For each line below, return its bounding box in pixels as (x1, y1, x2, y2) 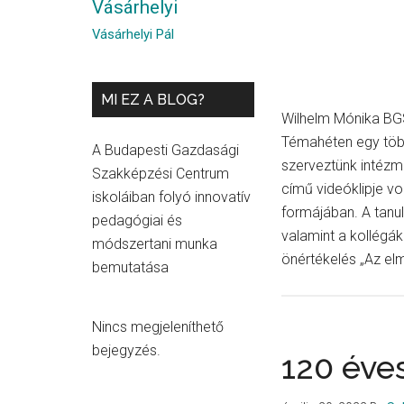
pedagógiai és (92, 212, 182, 229)
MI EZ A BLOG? (101, 91, 205, 108)
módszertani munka (92, 235, 217, 252)
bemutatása (92, 259, 169, 276)
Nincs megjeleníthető (92, 318, 224, 335)
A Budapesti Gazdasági (92, 142, 239, 159)
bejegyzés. (92, 342, 161, 359)
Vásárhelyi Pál (92, 26, 174, 42)
